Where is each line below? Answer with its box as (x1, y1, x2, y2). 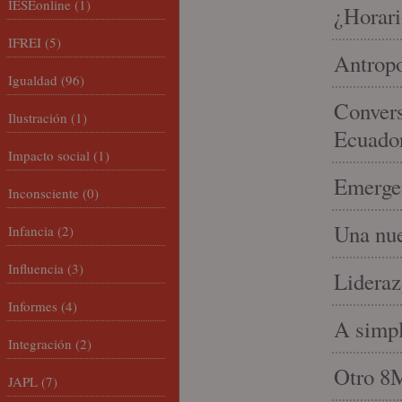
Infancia (8, 222, 54, 240)
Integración (8, 335, 72, 353)
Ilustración (8, 109, 67, 127)
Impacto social (8, 146, 90, 164)
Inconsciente (8, 184, 79, 202)
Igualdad (8, 71, 57, 89)
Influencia (8, 259, 64, 277)
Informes (8, 297, 57, 315)
